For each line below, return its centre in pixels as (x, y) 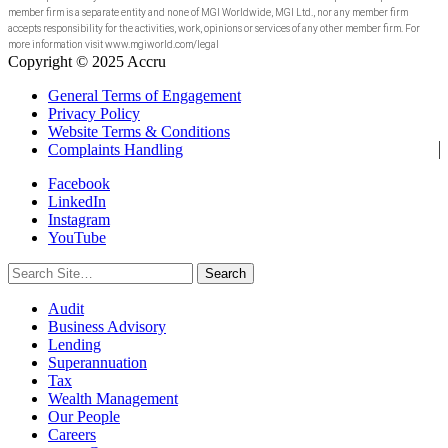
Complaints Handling (115, 149)
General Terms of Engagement (144, 95)
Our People (84, 416)
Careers (72, 434)
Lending (74, 344)
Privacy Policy (94, 113)
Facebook (79, 183)
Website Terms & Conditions (139, 131)
